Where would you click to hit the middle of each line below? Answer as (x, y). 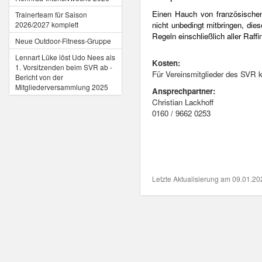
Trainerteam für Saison (51, 14)
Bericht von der (39, 77)
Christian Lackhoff (183, 102)
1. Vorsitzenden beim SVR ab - (64, 67)
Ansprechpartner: (184, 91)
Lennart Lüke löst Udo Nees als (65, 57)
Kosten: (166, 63)
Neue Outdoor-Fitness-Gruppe (63, 41)
